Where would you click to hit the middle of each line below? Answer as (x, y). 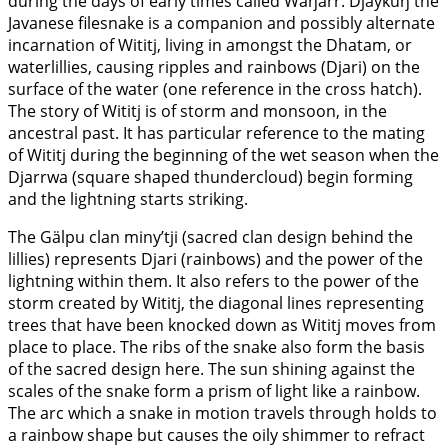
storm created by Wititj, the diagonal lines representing (216, 303)
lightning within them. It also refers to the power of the (213, 281)
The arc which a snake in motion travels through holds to (222, 413)
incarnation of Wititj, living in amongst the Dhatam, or (210, 45)
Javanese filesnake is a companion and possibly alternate (221, 23)
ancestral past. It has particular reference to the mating (216, 133)
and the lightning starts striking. (128, 199)
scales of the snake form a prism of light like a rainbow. (214, 391)
